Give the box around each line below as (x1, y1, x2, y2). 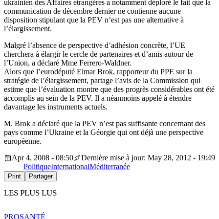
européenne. (4, 137, 42, 146)
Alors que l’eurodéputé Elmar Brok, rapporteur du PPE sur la (4, 67, 193, 76)
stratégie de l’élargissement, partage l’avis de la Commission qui (4, 76, 200, 85)
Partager (29, 173, 53, 180)
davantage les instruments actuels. (4, 103, 108, 111)
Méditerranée (89, 162, 130, 171)
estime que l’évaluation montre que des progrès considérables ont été (4, 85, 215, 94)
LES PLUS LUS (4, 188, 57, 198)
